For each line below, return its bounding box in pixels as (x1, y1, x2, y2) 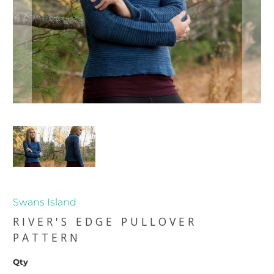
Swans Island (13, 196, 77, 209)
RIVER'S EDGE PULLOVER (13, 214, 198, 229)
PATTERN (13, 230, 81, 245)
